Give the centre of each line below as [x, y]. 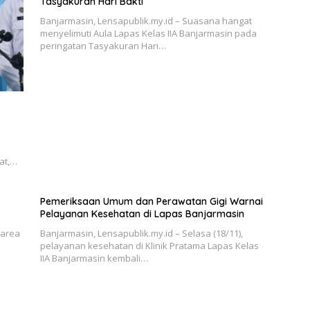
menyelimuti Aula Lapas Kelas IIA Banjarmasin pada [148, 34]
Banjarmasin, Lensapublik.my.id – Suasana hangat [146, 21]
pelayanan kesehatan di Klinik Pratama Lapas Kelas [149, 246]
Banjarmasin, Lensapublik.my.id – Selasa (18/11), [141, 234]
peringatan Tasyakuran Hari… [103, 46]
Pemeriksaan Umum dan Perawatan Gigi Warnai [151, 202]
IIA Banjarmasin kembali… [94, 258]
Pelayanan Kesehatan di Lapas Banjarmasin [142, 214]
